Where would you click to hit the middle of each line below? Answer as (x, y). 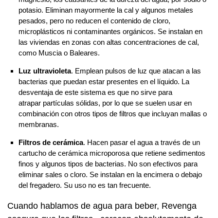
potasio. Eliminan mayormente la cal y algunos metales (106, 10)
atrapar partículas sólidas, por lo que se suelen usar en (105, 103)
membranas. (38, 124)
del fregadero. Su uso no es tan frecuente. (84, 185)
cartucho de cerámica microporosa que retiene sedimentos (112, 153)
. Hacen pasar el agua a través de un (141, 142)
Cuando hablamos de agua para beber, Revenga (102, 206)
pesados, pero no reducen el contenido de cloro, (94, 20)
